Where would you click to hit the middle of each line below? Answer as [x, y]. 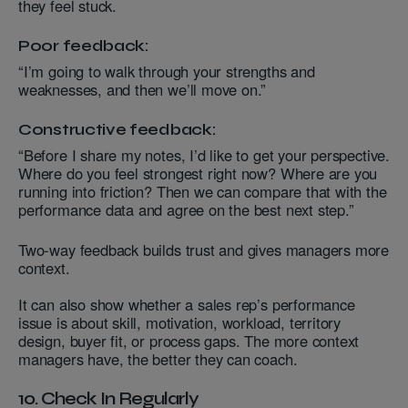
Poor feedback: [84, 46]
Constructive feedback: [117, 130]
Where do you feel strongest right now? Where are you [198, 173]
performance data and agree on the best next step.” [186, 210]
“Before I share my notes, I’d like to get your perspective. [204, 155]
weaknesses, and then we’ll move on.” [143, 90]
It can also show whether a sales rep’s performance [187, 305]
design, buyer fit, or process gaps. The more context [189, 341]
